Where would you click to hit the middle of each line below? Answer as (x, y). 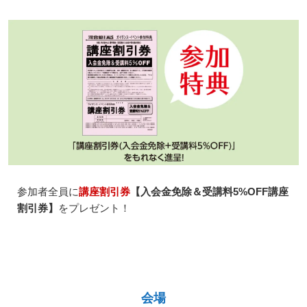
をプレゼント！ (94, 208)
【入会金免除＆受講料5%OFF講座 (209, 192)
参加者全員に (48, 192)
